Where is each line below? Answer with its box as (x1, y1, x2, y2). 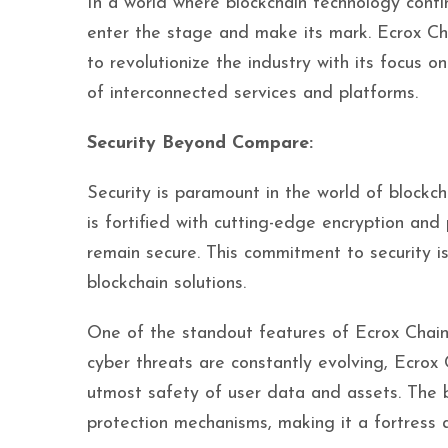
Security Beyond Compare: (87, 134, 313, 153)
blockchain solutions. (87, 274, 246, 293)
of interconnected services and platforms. (87, 84, 418, 103)
